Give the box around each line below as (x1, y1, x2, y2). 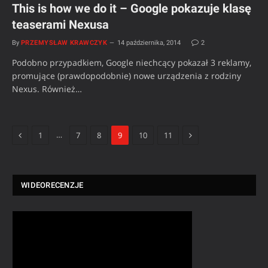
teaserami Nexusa (12, 17, 109, 32)
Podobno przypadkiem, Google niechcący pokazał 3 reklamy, (12, 57, 251, 69)
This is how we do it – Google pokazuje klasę (12, 1, 251, 16)
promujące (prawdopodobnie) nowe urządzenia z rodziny (12, 70, 241, 82)
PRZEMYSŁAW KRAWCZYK (21, 39, 108, 47)
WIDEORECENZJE (21, 181, 84, 190)
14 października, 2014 (117, 39, 181, 47)
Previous (21, 129, 55, 141)
